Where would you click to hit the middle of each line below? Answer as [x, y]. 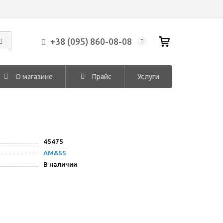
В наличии [60, 165]
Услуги [148, 77]
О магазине [34, 77]
